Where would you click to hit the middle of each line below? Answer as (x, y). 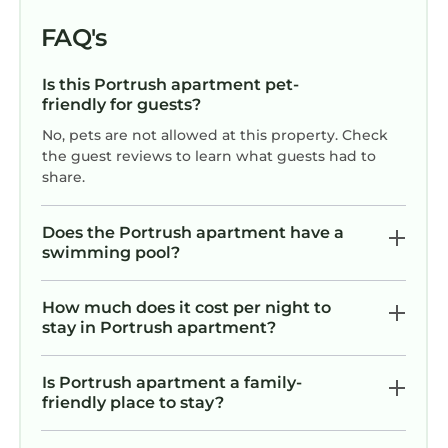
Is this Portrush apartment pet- (170, 84)
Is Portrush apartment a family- (172, 382)
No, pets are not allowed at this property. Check (215, 134)
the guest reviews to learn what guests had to (209, 155)
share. (63, 176)
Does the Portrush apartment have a (193, 232)
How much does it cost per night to (186, 307)
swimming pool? (111, 252)
